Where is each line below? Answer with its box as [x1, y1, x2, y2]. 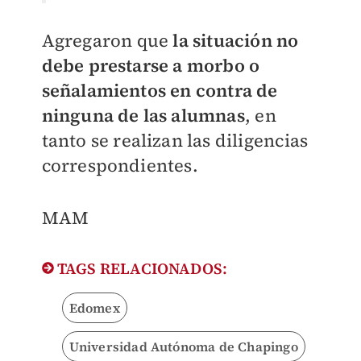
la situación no [168, 28, 299, 53]
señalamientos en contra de [41, 78, 278, 103]
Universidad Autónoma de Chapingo [68, 338, 298, 356]
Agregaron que [41, 28, 169, 53]
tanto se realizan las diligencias [41, 128, 309, 153]
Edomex [68, 299, 120, 317]
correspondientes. [41, 153, 198, 178]
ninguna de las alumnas [41, 103, 245, 128]
